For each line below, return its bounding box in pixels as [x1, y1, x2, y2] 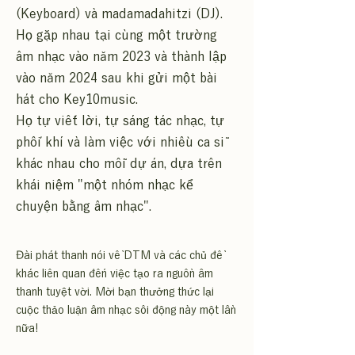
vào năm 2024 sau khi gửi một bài [16, 71, 217, 84]
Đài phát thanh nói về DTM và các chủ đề [16, 250, 223, 261]
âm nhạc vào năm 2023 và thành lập [16, 50, 227, 63]
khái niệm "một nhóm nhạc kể [16, 178, 193, 191]
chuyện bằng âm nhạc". [16, 200, 151, 212]
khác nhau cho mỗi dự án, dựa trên [16, 157, 222, 170]
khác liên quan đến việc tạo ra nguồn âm [16, 268, 213, 279]
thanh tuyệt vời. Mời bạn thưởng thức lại [16, 286, 214, 297]
